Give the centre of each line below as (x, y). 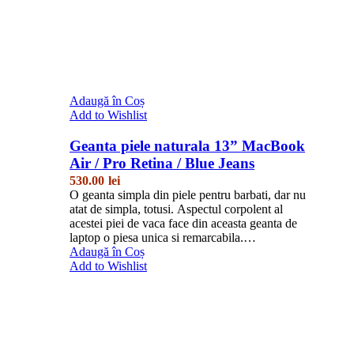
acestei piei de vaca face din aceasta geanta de (183, 223)
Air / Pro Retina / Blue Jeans (162, 163)
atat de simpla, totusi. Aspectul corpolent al (176, 209)
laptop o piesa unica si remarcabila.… (163, 237)
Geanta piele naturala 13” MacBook (187, 145)
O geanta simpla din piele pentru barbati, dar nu (188, 194)
